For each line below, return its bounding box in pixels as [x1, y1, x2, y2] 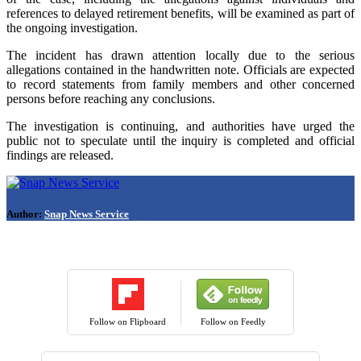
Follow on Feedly [200, 317, 266, 327]
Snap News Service [44, 207, 129, 220]
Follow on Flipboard [89, 317, 167, 327]
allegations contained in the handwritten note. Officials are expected [6, 62, 355, 77]
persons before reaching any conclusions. [6, 91, 215, 106]
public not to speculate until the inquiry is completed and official [6, 133, 355, 147]
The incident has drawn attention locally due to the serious [6, 48, 355, 62]
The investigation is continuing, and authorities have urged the [6, 118, 355, 133]
